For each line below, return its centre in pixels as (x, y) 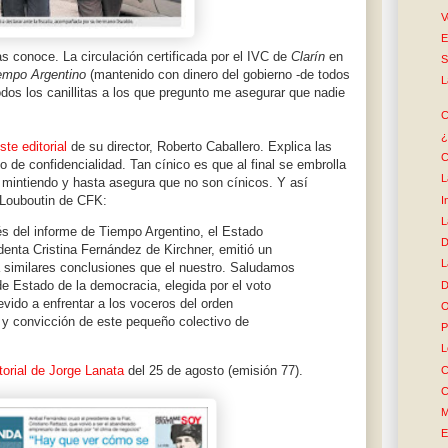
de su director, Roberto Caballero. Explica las (199, 147)
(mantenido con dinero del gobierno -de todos (218, 75)
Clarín (308, 57)
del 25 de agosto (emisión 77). (213, 371)
